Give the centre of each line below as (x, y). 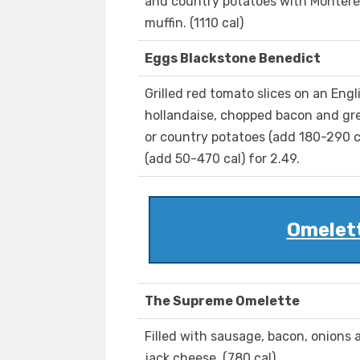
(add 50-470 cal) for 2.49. (222, 159)
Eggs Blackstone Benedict (233, 59)
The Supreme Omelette (222, 301)
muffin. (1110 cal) (194, 23)
